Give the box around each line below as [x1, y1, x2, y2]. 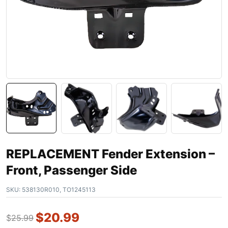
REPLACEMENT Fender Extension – [6, 146, 215, 161]
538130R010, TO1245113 [20, 185, 96, 193]
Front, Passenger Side [6, 162, 137, 178]
